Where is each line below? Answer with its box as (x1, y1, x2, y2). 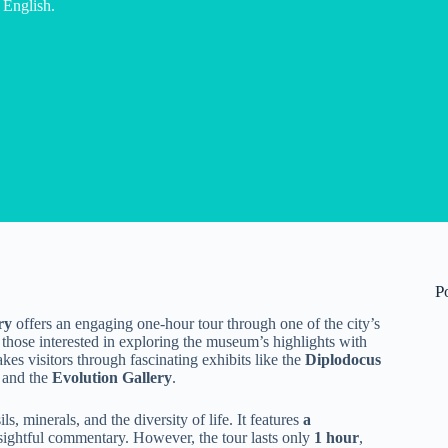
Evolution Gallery (52, 368, 172, 386)
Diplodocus (305, 350, 381, 368)
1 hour (314, 428, 359, 446)
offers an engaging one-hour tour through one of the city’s (12, 314, 380, 332)
